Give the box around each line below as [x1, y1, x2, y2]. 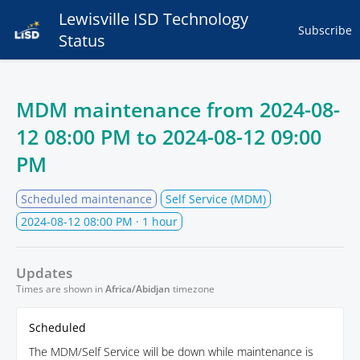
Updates [16, 264, 72, 282]
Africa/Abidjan [105, 282, 170, 296]
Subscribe [298, 22, 352, 38]
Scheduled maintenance [21, 191, 152, 207]
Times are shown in [16, 282, 105, 296]
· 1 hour [133, 214, 178, 229]
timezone [170, 282, 215, 296]
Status [59, 30, 105, 51]
